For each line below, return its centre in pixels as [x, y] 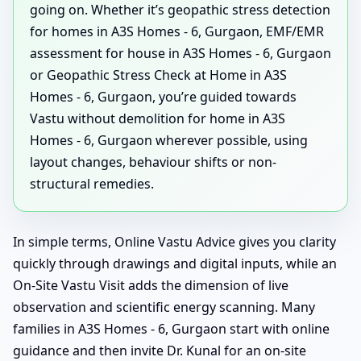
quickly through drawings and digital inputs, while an [175, 263]
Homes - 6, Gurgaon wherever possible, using [169, 140]
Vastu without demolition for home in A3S [158, 118]
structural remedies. [92, 183]
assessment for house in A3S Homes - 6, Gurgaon [180, 53]
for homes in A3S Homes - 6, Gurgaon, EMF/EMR [177, 31]
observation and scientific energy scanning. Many [164, 307]
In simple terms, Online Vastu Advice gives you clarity [174, 241]
